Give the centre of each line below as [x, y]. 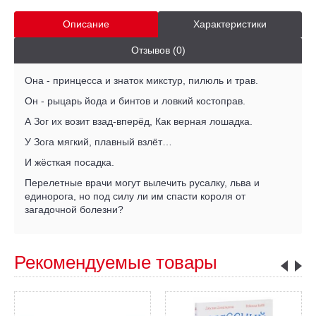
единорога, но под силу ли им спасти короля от [135, 196]
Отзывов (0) [158, 50]
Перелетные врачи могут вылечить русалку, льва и [142, 182]
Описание [86, 24]
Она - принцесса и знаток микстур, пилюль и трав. [141, 80]
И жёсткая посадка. [69, 162]
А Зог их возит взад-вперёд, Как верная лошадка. [139, 121]
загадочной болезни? [74, 209]
